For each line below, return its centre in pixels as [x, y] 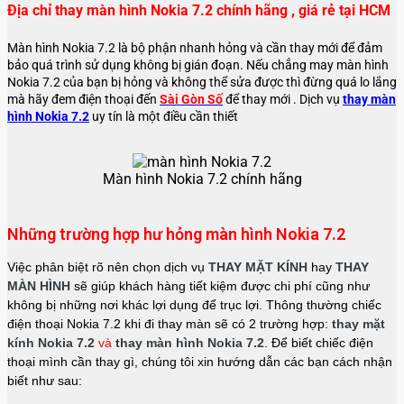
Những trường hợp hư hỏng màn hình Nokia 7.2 [176, 234]
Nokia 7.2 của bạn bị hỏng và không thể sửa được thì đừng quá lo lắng [202, 83]
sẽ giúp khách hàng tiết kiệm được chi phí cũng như [220, 286]
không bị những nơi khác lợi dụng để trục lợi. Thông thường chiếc [194, 305]
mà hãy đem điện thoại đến [83, 100]
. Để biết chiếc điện [319, 343]
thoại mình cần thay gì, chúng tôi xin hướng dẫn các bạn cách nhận [200, 362]
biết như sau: [45, 381]
